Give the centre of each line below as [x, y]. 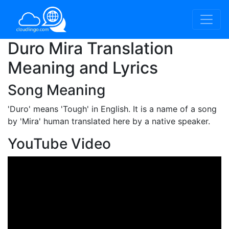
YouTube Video [59, 144]
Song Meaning [56, 90]
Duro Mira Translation [90, 48]
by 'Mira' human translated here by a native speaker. [109, 121]
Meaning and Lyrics [83, 68]
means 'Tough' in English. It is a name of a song [124, 109]
